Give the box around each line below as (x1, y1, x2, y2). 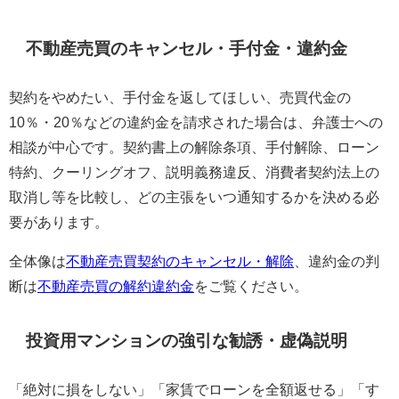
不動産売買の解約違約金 (37, 278, 194, 293)
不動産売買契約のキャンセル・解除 (66, 253, 294, 268)
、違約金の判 (294, 253, 379, 268)
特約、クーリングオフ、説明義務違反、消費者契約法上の (9, 164, 379, 179)
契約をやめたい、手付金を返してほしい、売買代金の (9, 89, 351, 104)
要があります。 (9, 214, 109, 229)
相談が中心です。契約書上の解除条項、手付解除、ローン (9, 139, 379, 154)
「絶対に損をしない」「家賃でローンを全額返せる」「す (9, 381, 379, 396)
